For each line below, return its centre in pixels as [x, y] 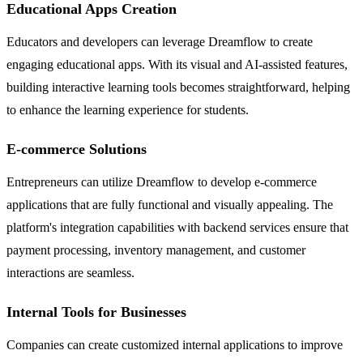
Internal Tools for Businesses [96, 312]
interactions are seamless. [70, 272]
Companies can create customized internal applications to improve [175, 344]
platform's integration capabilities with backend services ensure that [177, 227]
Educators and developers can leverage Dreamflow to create [160, 41]
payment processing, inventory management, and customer [156, 250]
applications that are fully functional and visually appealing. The [170, 204]
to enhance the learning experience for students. [128, 109]
